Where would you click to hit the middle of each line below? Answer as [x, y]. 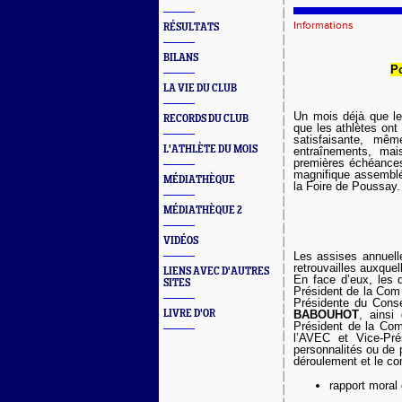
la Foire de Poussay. [347, 186]
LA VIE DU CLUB [200, 88]
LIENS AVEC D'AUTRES [216, 271]
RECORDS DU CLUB [206, 119]
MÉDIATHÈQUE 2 [203, 210]
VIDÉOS [181, 241]
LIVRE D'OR [189, 314]
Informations [323, 25]
